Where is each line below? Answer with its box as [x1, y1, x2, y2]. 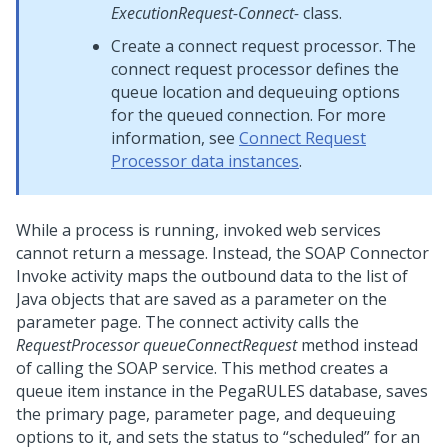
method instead [297, 334, 418, 356]
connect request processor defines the [111, 58, 399, 80]
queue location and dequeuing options [111, 81, 400, 103]
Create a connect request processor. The [111, 35, 416, 57]
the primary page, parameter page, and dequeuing [16, 403, 396, 425]
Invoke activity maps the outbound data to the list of [16, 265, 408, 287]
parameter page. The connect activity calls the [16, 311, 359, 333]
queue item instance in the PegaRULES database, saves [16, 380, 428, 402]
